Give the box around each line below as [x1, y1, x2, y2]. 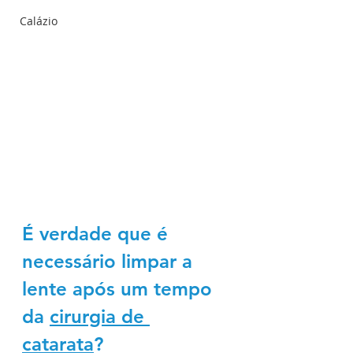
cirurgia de [50, 305, 150, 328]
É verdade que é [22, 222, 173, 245]
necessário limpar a [22, 250, 198, 273]
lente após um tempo [22, 277, 217, 300]
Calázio [20, 13, 58, 28]
